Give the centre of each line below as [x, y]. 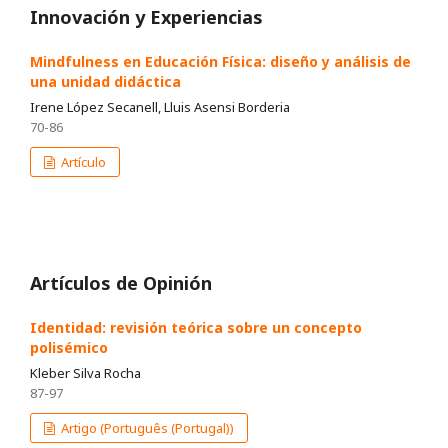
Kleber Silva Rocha [85, 373]
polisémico [69, 348]
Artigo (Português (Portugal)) [146, 428]
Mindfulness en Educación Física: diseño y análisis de [220, 62]
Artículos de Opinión [121, 283]
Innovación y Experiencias [146, 17]
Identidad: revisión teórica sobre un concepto [196, 328]
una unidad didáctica [105, 82]
